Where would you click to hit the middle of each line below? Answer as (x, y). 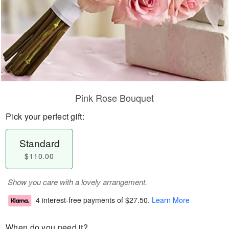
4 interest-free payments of (81, 200)
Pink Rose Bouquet (114, 98)
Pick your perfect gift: (45, 116)
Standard (39, 143)
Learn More (171, 200)
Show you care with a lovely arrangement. (77, 182)
